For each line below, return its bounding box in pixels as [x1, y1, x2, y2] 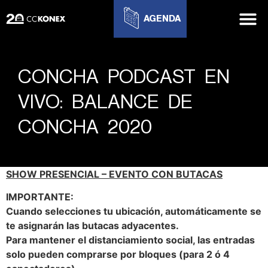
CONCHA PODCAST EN [18, 68, 230, 87]
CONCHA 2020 [18, 118, 152, 137]
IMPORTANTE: [6, 191, 74, 203]
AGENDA [143, 14, 181, 23]
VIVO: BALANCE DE [18, 93, 193, 112]
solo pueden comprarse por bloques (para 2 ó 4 [6, 248, 230, 261]
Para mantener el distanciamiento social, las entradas [6, 234, 255, 246]
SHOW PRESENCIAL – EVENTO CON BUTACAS [6, 168, 223, 180]
